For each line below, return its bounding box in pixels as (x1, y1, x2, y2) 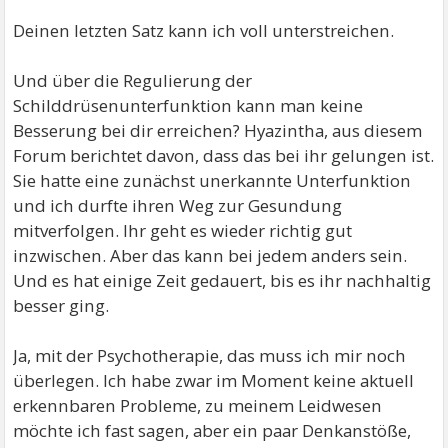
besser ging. (13, 293, 110, 317)
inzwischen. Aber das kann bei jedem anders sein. (13, 243, 408, 267)
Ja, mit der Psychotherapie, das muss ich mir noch (13, 343, 407, 367)
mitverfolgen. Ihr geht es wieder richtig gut (13, 218, 353, 242)
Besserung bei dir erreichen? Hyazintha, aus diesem (13, 118, 423, 142)
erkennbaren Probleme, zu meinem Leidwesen (13, 393, 383, 417)
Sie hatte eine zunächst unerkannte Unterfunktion (13, 168, 412, 192)
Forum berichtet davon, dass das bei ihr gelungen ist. (13, 143, 435, 167)
